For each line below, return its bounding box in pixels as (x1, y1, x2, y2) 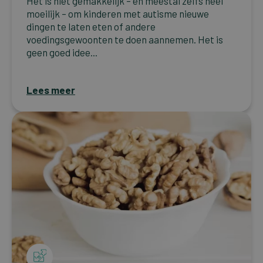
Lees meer (26, 83, 75, 96)
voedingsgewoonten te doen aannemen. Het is (26, 33, 223, 45)
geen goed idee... (26, 46, 97, 58)
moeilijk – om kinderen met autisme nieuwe (26, 7, 209, 19)
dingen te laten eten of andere (26, 20, 156, 32)
